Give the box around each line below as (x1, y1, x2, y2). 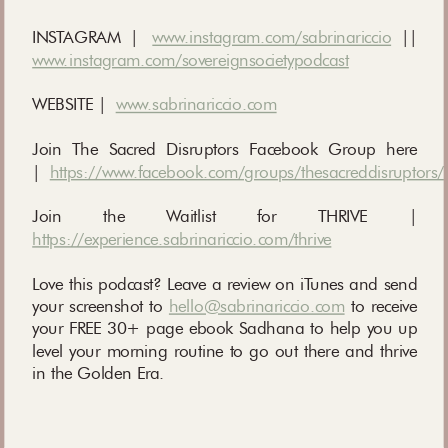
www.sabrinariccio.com (115, 93, 277, 115)
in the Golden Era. (32, 362, 165, 384)
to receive (344, 294, 418, 316)
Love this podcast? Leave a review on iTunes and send (32, 272, 418, 294)
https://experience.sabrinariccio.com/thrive (32, 227, 332, 249)
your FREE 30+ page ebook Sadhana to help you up (32, 317, 418, 339)
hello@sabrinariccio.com (168, 294, 345, 316)
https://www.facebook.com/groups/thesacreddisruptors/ (49, 160, 444, 182)
